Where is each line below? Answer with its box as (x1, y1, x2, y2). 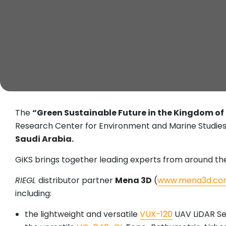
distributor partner (38, 175, 115, 187)
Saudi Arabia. (15, 133, 74, 145)
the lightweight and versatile (25, 208, 140, 220)
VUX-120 (140, 208, 173, 220)
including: (15, 188, 51, 200)
